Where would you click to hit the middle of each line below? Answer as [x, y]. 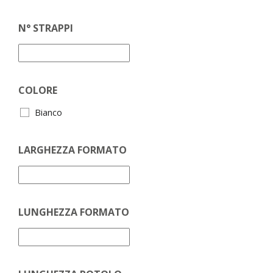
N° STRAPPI [46, 28]
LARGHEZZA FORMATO [73, 150]
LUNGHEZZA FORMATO [74, 212]
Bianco [48, 113]
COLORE [38, 90]
